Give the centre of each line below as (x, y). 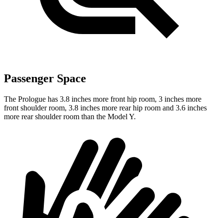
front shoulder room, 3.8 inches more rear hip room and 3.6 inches (105, 108)
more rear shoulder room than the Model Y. (70, 116)
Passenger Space (45, 78)
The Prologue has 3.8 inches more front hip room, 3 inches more (103, 99)
